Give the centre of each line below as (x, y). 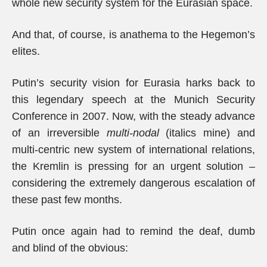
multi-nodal (133, 133)
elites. (26, 51)
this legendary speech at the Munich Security (133, 100)
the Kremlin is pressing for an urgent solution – (133, 166)
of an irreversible (59, 133)
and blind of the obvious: (70, 248)
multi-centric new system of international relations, (133, 150)
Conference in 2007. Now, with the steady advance (133, 116)
